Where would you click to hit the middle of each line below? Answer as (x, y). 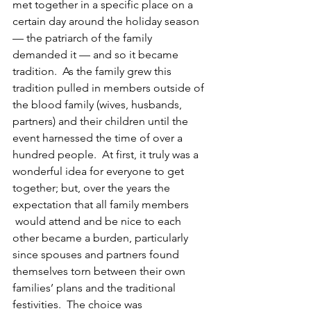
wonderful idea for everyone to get (100, 171)
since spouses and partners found (97, 255)
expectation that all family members (102, 205)
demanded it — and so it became (97, 55)
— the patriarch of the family (84, 38)
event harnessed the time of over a (99, 138)
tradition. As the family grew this (93, 72)
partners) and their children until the (102, 121)
